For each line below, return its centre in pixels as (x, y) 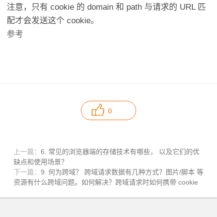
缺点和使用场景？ (41, 162)
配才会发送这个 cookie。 (53, 21)
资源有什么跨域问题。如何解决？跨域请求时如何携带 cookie (106, 182)
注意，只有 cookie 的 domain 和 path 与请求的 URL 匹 (107, 7)
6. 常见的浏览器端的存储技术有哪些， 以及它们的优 (120, 152)
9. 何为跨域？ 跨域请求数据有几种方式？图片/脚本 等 (122, 172)
